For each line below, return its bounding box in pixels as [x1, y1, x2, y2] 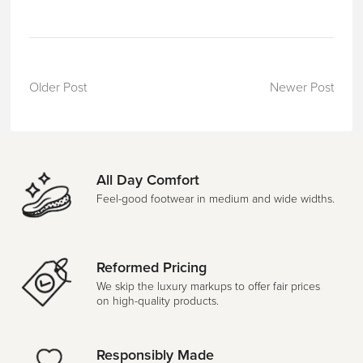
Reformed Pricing [96, 258, 207, 276]
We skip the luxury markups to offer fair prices [96, 279, 320, 293]
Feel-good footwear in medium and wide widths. [96, 191, 335, 206]
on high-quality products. [96, 293, 219, 308]
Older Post [28, 79, 87, 96]
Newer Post [270, 79, 335, 96]
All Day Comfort [96, 170, 199, 189]
